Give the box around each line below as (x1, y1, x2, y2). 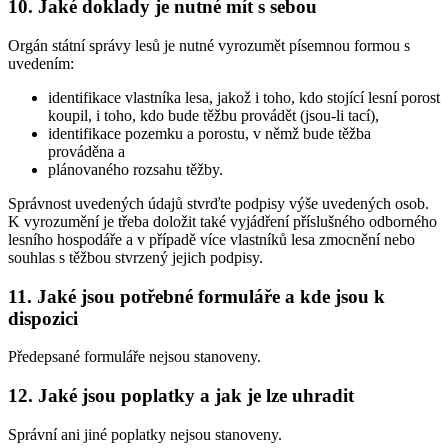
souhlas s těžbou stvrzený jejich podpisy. (8, 248, 263, 266)
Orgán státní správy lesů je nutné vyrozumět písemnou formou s (8, 36, 410, 54)
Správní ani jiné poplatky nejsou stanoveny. (8, 425, 282, 443)
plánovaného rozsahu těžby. (48, 160, 223, 178)
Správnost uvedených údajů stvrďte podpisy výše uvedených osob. (8, 194, 429, 212)
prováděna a (48, 142, 125, 160)
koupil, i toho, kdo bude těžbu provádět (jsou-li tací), (48, 106, 379, 124)
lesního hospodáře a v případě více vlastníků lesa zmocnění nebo (8, 230, 415, 248)
